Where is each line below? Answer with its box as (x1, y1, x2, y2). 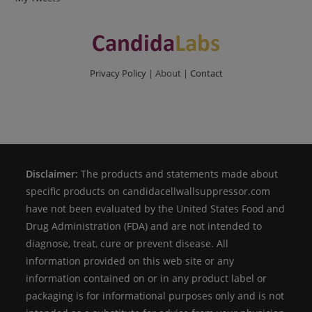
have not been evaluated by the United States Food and (26, 202, 286, 216)
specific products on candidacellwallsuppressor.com (26, 185, 271, 198)
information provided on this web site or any (26, 254, 235, 268)
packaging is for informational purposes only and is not (26, 289, 285, 303)
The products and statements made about (78, 167, 279, 181)
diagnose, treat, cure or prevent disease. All (26, 237, 229, 251)
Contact (189, 67, 223, 80)
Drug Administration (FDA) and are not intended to (26, 219, 263, 233)
